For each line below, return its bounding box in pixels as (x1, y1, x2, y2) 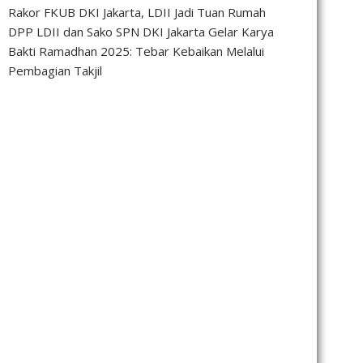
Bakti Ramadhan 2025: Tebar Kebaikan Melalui (8, 43, 264, 60)
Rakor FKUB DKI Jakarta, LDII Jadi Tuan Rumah (8, 4, 266, 21)
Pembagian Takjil (8, 62, 102, 79)
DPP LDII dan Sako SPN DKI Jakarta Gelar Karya (8, 23, 274, 41)
